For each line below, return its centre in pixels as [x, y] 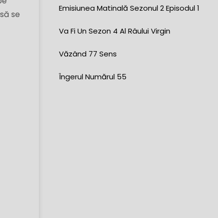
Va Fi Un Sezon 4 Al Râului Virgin [115, 31]
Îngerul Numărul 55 [93, 77]
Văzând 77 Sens [88, 54]
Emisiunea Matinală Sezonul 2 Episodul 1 [129, 8]
